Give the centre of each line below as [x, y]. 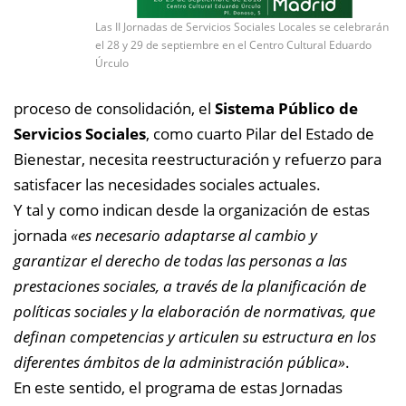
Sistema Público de [286, 108]
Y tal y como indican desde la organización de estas [192, 209]
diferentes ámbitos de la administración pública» [179, 362]
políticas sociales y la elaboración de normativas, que [194, 311]
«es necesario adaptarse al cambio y [194, 235]
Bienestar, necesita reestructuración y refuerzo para [198, 159]
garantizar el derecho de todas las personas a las [180, 260]
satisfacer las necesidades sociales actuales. [167, 184]
